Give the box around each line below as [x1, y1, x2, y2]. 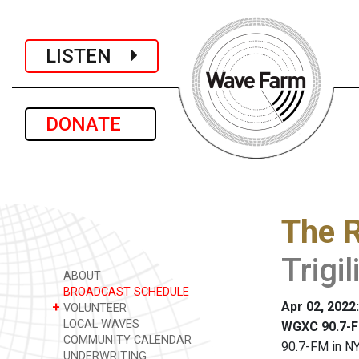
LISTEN [46, 44, 131, 67]
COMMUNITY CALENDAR [60, 333, 192, 347]
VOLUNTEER [60, 301, 127, 315]
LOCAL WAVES [60, 317, 139, 331]
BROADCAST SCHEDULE [60, 285, 189, 299]
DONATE [46, 113, 135, 135]
